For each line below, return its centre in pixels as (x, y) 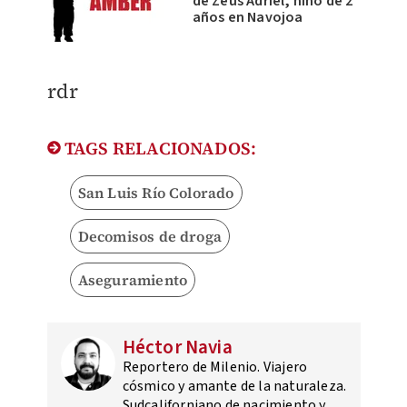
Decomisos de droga (150, 237)
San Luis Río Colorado (156, 193)
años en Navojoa (248, 18)
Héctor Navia (177, 347)
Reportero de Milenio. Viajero (215, 367)
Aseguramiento (133, 280)
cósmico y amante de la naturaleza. (234, 387)
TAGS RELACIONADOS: (159, 149)
